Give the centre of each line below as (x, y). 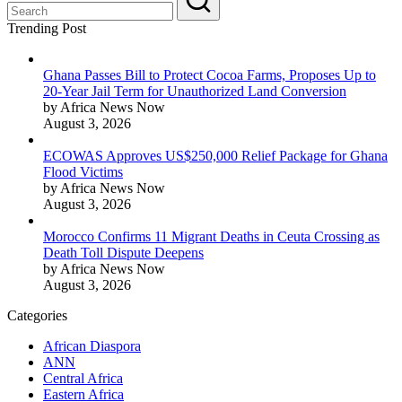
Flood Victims (83, 172)
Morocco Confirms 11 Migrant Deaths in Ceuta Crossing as (211, 237)
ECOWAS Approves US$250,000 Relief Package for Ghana (215, 156)
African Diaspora (92, 346)
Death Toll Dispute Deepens (123, 253)
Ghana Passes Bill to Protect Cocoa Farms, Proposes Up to (210, 75)
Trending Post (47, 29)
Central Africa (83, 379)
